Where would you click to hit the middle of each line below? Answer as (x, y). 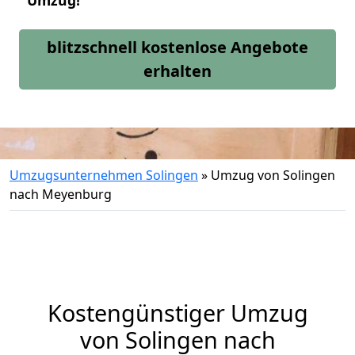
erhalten (177, 71)
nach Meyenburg (61, 194)
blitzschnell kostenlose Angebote (177, 47)
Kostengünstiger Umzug (177, 313)
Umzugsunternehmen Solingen (104, 175)
